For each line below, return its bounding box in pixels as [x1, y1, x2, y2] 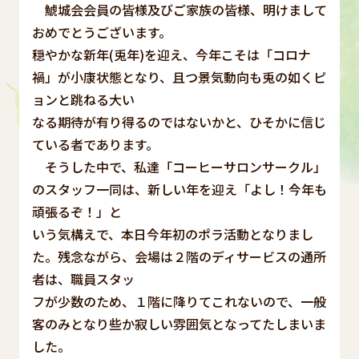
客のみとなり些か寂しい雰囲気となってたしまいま [32, 313, 326, 333]
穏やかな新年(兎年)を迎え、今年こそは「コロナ [32, 44, 311, 64]
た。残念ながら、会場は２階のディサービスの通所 [32, 246, 326, 266]
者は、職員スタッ [32, 268, 135, 288]
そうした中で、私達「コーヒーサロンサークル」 [32, 156, 326, 176]
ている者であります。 [32, 134, 159, 154]
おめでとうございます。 [32, 22, 171, 42]
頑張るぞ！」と [32, 201, 122, 221]
